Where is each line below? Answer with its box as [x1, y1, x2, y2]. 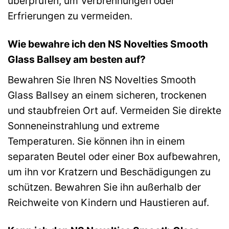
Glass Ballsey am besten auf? [8, 53, 146, 65]
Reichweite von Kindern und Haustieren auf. [8, 196, 209, 209]
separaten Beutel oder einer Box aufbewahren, [8, 150, 220, 163]
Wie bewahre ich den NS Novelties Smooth [8, 37, 208, 50]
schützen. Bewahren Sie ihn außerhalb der [8, 180, 201, 193]
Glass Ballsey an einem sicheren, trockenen [8, 88, 207, 101]
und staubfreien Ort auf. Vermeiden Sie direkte [8, 104, 221, 117]
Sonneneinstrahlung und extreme [8, 119, 159, 132]
